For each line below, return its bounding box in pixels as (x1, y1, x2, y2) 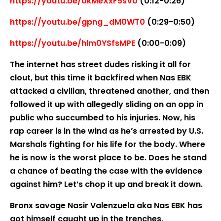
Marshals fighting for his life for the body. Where (10, 139, 205, 150)
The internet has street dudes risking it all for (10, 59, 191, 70)
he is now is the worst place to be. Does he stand (10, 152, 207, 163)
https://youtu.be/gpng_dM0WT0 (10, 16, 145, 28)
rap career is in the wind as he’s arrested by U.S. (10, 125, 203, 137)
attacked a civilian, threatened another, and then (10, 85, 209, 97)
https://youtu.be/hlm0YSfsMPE (10, 37, 135, 49)
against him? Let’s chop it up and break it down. (10, 179, 203, 190)
